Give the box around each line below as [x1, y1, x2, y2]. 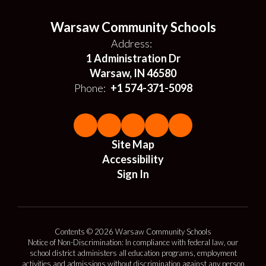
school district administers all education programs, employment [29, 248, 237, 258]
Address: [111, 37, 152, 50]
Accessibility [102, 153, 164, 166]
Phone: [74, 81, 106, 94]
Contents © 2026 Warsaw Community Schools [55, 227, 211, 236]
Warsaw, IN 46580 [90, 66, 176, 80]
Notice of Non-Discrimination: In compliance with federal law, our [28, 237, 238, 247]
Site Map [112, 138, 154, 151]
